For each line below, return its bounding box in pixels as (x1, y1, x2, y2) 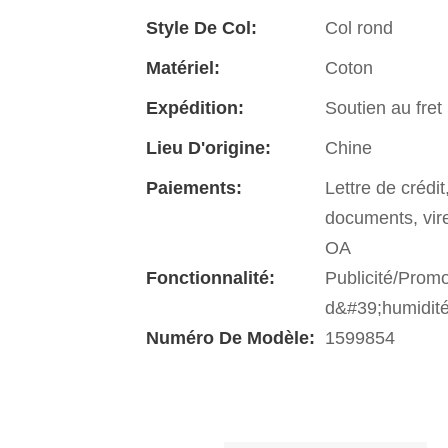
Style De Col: (145, 18, 257, 39)
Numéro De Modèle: (145, 328, 315, 349)
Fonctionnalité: (145, 268, 275, 289)
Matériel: (145, 58, 220, 79)
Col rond (324, 18, 393, 39)
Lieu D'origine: (145, 138, 271, 159)
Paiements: (145, 178, 242, 199)
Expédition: (145, 98, 244, 119)
